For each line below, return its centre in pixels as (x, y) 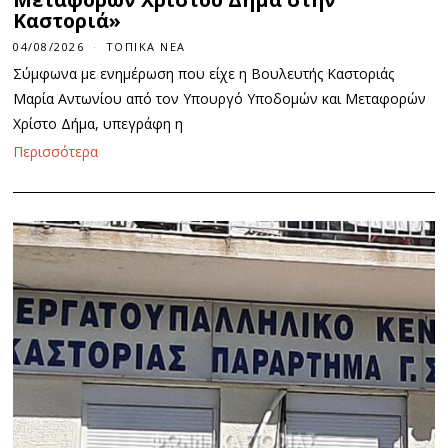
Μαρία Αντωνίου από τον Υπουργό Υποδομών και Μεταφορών (220, 98)
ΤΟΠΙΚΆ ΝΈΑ (145, 46)
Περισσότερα (56, 151)
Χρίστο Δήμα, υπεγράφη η (98, 123)
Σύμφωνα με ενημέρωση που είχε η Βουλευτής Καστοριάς (204, 73)
